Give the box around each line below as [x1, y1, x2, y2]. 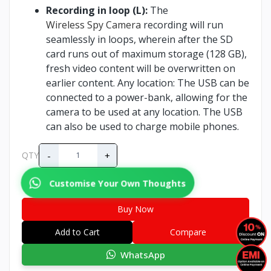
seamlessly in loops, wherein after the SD [46, 32, 233, 46]
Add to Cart [54, 226, 100, 238]
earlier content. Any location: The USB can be [46, 76, 249, 90]
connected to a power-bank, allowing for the [46, 90, 247, 104]
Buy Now [117, 203, 154, 215]
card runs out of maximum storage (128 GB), [46, 47, 247, 60]
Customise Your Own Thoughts [42, 176, 188, 189]
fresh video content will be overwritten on [46, 61, 235, 75]
